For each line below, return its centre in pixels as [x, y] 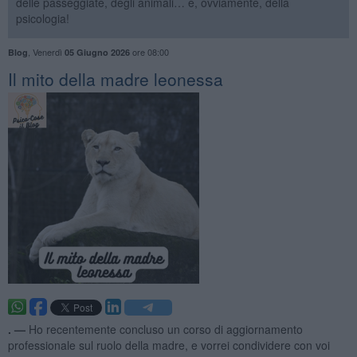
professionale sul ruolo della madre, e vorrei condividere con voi [169, 345]
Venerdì [48, 51]
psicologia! [42, 18]
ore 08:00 [149, 51]
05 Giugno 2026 [97, 52]
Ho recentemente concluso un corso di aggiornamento [165, 329]
